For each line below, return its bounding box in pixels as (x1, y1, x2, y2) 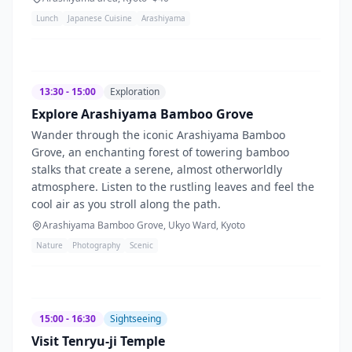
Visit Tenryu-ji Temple (31, 332, 165, 350)
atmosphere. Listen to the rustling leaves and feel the (31, 178, 314, 194)
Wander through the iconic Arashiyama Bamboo (31, 126, 285, 142)
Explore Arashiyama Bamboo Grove (31, 104, 253, 123)
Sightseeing (110, 311, 161, 325)
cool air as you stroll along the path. (31, 196, 221, 211)
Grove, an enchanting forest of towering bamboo (31, 144, 289, 159)
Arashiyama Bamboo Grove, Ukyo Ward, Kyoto (42, 218, 245, 232)
